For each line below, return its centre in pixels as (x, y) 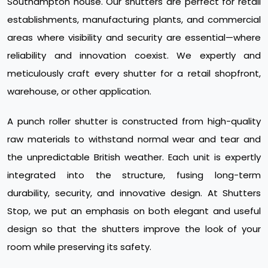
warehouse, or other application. (79, 92)
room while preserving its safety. (79, 247)
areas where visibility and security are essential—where (134, 38)
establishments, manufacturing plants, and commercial (134, 20)
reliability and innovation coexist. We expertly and (134, 56)
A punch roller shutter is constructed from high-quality (134, 121)
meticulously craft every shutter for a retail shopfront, (134, 74)
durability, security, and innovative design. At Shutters (134, 193)
